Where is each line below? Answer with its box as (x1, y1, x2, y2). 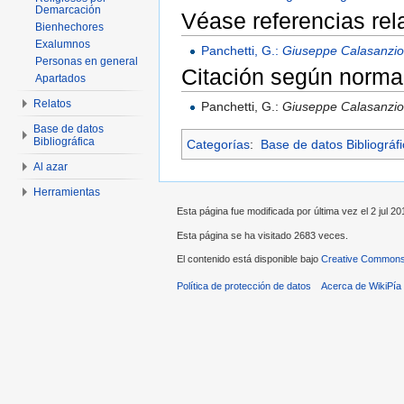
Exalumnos (35, 38, 90, 50)
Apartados (35, 72, 86, 85)
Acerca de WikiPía (321, 280, 402, 291)
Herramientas (33, 186, 100, 198)
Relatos (33, 97, 71, 110)
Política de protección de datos (177, 280, 311, 291)
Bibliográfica (33, 135, 95, 148)
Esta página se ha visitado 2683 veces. (177, 229, 348, 241)
